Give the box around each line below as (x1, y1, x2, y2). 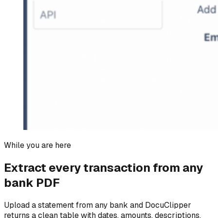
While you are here (4, 140, 71, 150)
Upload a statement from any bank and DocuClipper (4, 200, 191, 210)
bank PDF (4, 175, 60, 190)
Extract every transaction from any (4, 160, 203, 175)
